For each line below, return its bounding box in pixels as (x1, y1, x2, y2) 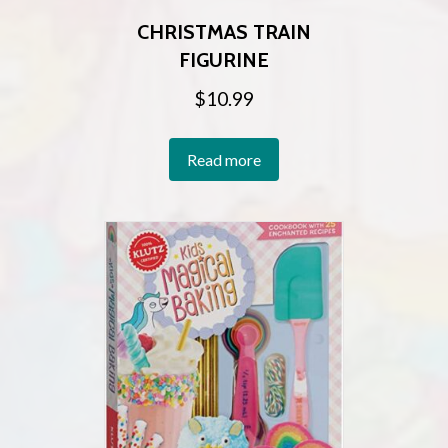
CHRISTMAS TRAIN (137, 20, 311, 45)
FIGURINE (179, 48, 269, 73)
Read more (187, 149, 261, 169)
